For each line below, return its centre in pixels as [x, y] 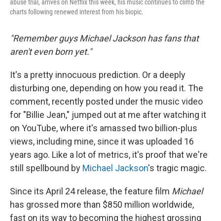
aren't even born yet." [52, 52]
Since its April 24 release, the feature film [91, 191]
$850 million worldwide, [148, 205]
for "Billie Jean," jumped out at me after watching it [108, 115]
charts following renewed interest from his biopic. [77, 12]
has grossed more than [55, 205]
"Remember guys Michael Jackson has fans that [104, 38]
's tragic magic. [177, 168]
